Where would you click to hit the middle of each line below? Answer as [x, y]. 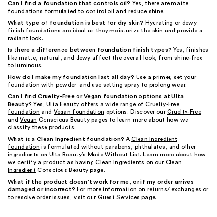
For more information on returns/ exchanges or [142, 189]
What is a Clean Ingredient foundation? [66, 139]
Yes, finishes [190, 50]
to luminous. [25, 65]
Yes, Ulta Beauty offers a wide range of [89, 104]
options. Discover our [136, 112]
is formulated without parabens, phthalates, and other [118, 147]
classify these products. [42, 127]
